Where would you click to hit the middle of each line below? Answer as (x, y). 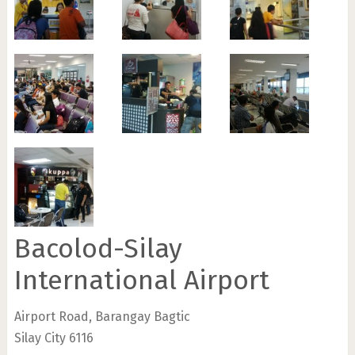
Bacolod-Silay (98, 249)
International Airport (141, 281)
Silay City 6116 (53, 338)
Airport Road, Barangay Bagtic (102, 317)
